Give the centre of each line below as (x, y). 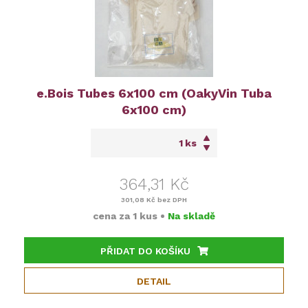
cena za (113, 216)
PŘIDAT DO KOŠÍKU (145, 251)
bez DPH (171, 199)
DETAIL (154, 281)
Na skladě (191, 216)
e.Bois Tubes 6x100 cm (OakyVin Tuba (154, 93)
